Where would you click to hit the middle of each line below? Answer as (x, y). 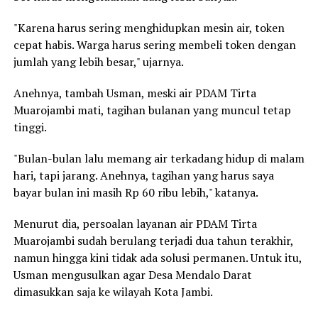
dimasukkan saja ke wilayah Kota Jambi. (113, 292)
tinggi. (30, 127)
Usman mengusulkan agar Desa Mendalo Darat (132, 275)
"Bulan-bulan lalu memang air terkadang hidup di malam (159, 159)
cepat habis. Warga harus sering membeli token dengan (154, 45)
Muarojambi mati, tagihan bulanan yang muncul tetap (152, 110)
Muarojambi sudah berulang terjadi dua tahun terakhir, (153, 241)
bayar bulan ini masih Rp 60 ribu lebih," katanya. (136, 193)
